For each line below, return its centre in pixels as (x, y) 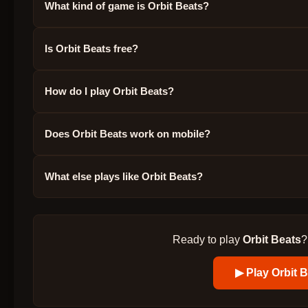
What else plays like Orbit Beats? (124, 176)
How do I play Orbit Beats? (109, 91)
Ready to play (208, 239)
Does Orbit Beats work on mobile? (128, 133)
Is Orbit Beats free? (91, 48)
